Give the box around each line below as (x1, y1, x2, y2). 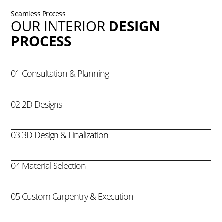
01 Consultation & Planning (11, 67, 109, 79)
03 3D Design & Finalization (11, 128, 109, 141)
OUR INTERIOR (11, 16, 109, 35)
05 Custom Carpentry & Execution (11, 190, 134, 202)
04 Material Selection (11, 159, 86, 171)
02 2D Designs (11, 98, 62, 110)
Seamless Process (11, 8, 66, 18)
